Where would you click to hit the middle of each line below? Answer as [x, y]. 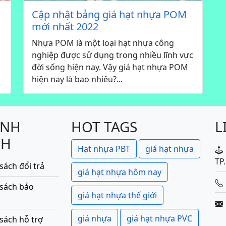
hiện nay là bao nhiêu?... [77, 79]
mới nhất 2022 [65, 27]
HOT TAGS [104, 127]
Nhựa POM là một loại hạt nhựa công [103, 43]
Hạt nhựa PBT [104, 149]
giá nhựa [95, 219]
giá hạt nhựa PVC [159, 219]
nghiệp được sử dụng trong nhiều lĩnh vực [112, 55]
